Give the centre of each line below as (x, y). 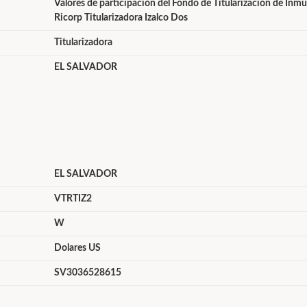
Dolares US (77, 248)
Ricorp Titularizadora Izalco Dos (121, 18)
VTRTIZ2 (73, 199)
